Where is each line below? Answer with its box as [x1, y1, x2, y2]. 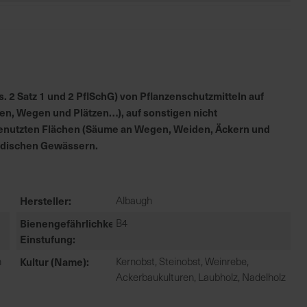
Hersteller [20, 193, 69, 208]
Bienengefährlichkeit [20, 216, 121, 230]
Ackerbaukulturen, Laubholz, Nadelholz [116, 270, 286, 284]
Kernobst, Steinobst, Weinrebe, [116, 254, 249, 268]
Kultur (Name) [20, 254, 86, 269]
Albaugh [116, 193, 152, 207]
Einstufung [20, 232, 73, 246]
